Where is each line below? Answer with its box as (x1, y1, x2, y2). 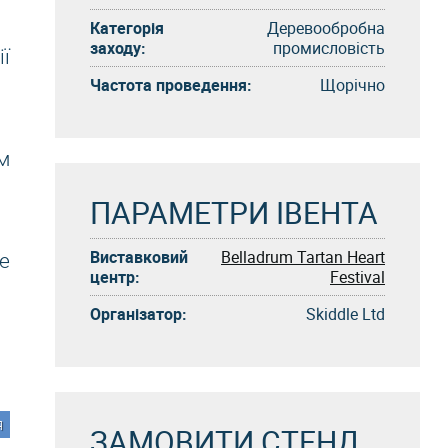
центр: (90, 265, 140, 288)
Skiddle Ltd (306, 302, 385, 325)
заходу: (90, 36, 146, 59)
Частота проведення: (90, 73, 252, 96)
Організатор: (90, 302, 187, 325)
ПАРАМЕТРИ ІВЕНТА (90, 191, 378, 233)
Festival (330, 265, 385, 288)
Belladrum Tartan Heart (221, 245, 385, 268)
